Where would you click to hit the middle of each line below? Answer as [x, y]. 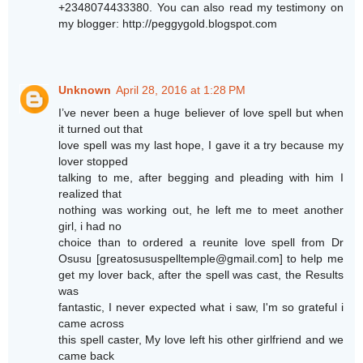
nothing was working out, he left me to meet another [201, 210]
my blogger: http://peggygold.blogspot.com [168, 24]
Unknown [85, 90]
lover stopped [94, 162]
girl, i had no [90, 226]
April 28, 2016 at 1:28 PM [181, 90]
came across [92, 324]
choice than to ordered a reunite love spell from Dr [201, 243]
